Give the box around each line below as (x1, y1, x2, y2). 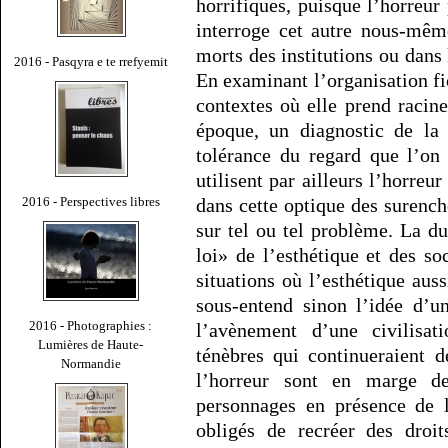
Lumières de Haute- (38, 336, 144, 352)
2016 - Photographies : (29, 317, 153, 333)
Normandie (61, 355, 121, 371)
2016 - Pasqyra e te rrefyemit (14, 53, 168, 69)
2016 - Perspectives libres (22, 193, 160, 209)
